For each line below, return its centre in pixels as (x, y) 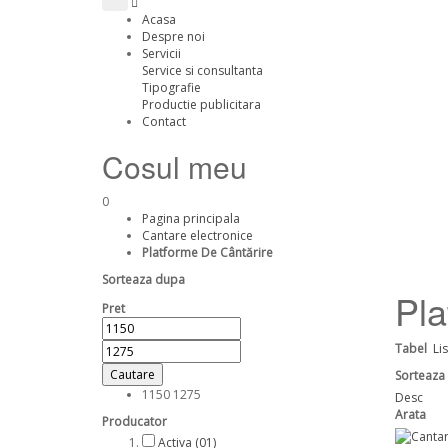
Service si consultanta (202, 70)
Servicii (161, 53)
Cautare (132, 374)
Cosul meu (174, 166)
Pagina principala (191, 218)
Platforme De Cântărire (207, 252)
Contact (164, 121)
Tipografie (171, 87)
